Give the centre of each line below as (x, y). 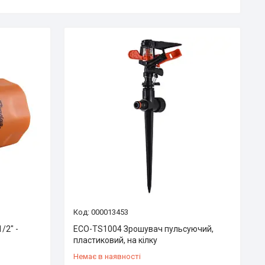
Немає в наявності (107, 256)
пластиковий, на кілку (115, 240)
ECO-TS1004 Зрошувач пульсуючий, (143, 229)
